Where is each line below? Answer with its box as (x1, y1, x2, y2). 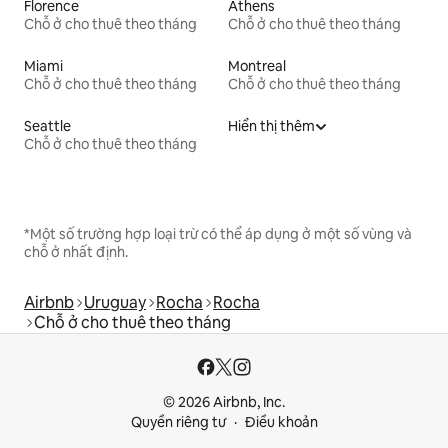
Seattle (24, 116, 71, 135)
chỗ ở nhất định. (24, 242, 128, 261)
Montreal (228, 56, 286, 75)
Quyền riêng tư (130, 413, 226, 431)
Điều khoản (244, 413, 318, 431)
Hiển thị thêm (228, 116, 315, 135)
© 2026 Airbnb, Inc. (163, 393, 285, 411)
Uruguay (84, 291, 146, 313)
